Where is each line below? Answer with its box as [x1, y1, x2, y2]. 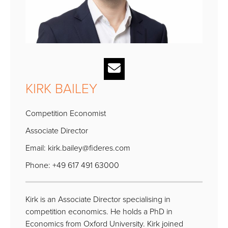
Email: [25, 142, 48, 154]
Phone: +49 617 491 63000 [25, 159, 119, 171]
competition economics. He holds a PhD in [25, 206, 173, 217]
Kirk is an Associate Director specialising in [25, 193, 170, 205]
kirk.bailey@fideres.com [48, 142, 130, 154]
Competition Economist [25, 107, 106, 119]
